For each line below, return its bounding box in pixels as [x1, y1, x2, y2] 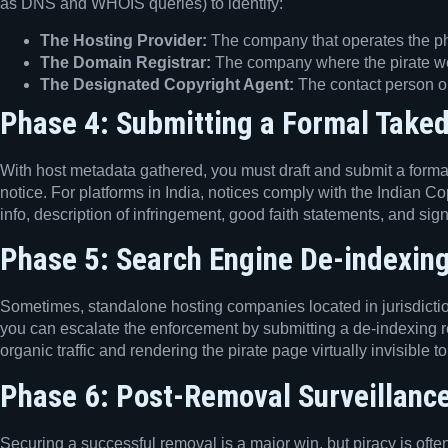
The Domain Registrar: [40, 53, 211, 71]
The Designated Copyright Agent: [40, 75, 294, 93]
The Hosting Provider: [40, 31, 207, 49]
